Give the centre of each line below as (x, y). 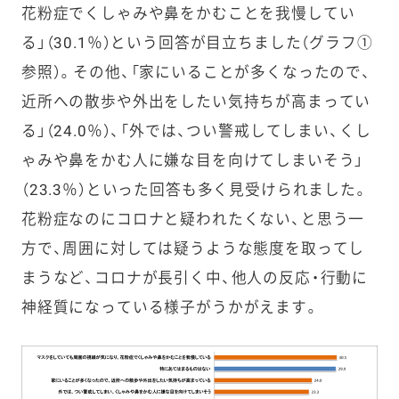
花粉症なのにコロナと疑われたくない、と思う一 (193, 220)
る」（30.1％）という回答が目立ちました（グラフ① (197, 43)
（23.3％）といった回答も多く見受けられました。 (195, 190)
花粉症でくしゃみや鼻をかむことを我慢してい (188, 14)
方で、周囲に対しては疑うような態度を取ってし (193, 249)
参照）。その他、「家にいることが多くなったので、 (196, 73)
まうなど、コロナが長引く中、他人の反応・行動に (195, 278)
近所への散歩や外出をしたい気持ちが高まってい (196, 102)
